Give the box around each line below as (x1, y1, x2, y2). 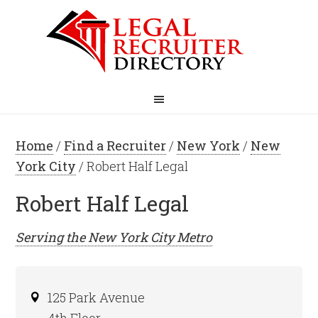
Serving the (16, 229, 89, 246)
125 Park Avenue (48, 289, 146, 306)
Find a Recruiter (64, 137, 167, 154)
